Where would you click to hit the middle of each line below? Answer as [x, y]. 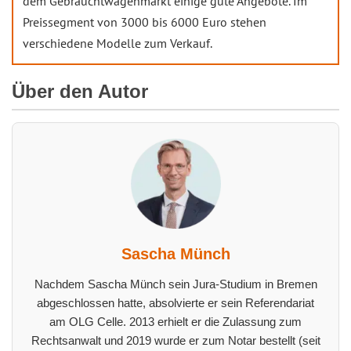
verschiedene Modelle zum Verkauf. [118, 43]
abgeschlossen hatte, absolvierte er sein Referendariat [175, 302]
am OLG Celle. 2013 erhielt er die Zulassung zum [175, 321]
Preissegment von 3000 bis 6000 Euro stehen [145, 22]
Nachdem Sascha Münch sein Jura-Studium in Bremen [175, 284]
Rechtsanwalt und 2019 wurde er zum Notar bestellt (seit [175, 340]
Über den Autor [80, 91]
